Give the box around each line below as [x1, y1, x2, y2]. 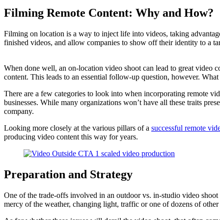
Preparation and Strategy [4, 168, 133, 181]
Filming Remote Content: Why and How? [4, 6, 214, 20]
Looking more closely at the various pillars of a [4, 124, 151, 133]
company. [4, 107, 34, 116]
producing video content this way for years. [4, 133, 138, 141]
